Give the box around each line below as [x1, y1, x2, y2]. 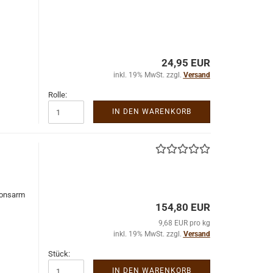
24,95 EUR [161, 57, 210, 69]
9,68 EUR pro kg [158, 219, 210, 227]
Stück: [48, 249, 70, 258]
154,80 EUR [155, 201, 210, 213]
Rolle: [48, 90, 67, 99]
